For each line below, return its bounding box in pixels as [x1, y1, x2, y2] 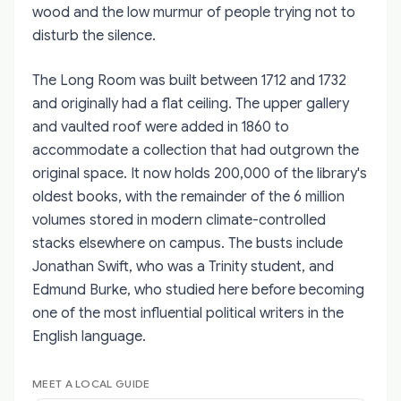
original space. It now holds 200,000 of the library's [32, 164, 367, 183]
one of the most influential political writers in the [32, 303, 344, 322]
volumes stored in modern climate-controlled [32, 210, 326, 229]
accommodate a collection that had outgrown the [32, 141, 359, 159]
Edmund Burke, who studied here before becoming [32, 280, 364, 299]
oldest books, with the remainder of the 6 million [32, 187, 345, 206]
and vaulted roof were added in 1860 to [32, 117, 289, 136]
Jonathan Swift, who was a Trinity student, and [32, 257, 334, 276]
